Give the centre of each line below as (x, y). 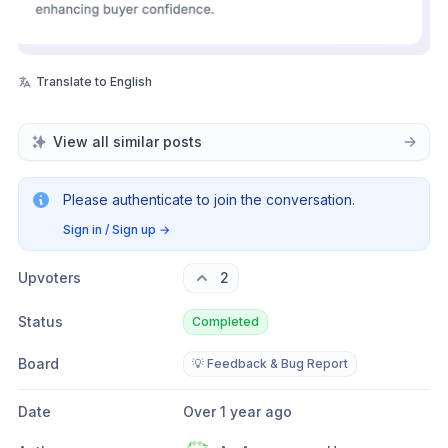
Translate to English (94, 81)
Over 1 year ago (242, 411)
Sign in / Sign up (109, 229)
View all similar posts (127, 141)
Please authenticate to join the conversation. (209, 199)
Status (40, 321)
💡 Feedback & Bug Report (269, 363)
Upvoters (49, 277)
